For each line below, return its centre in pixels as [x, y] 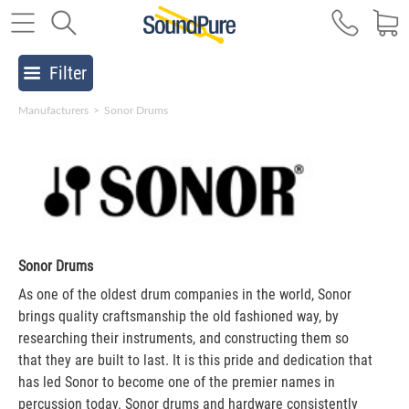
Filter [68, 73]
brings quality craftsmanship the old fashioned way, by [178, 316]
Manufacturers [53, 110]
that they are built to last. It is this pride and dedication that [195, 360]
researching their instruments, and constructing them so [184, 338]
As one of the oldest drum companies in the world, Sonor [185, 294]
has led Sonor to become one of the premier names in [177, 382]
